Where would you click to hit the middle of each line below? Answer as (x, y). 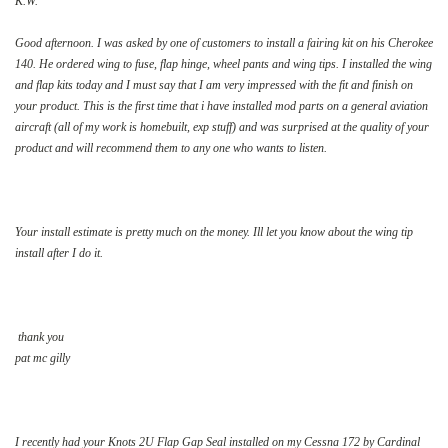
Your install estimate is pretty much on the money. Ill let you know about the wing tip (214, 231)
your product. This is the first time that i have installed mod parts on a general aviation (221, 105)
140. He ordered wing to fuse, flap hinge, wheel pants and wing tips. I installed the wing (223, 63)
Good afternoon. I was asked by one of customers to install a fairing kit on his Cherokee (224, 42)
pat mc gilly (42, 357)
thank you (39, 336)
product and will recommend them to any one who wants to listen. (171, 147)
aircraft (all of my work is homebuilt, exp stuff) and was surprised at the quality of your (222, 126)
